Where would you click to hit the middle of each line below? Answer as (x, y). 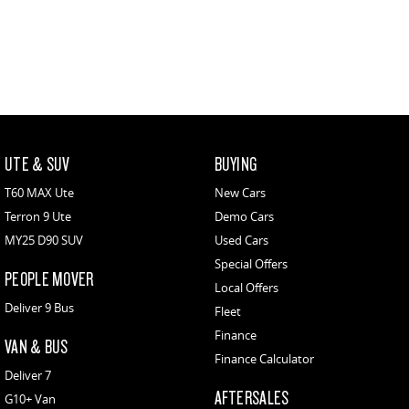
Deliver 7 (28, 375)
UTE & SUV (37, 163)
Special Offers (251, 263)
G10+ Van (30, 399)
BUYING (236, 163)
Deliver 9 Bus (39, 307)
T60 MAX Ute (39, 192)
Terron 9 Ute (38, 216)
